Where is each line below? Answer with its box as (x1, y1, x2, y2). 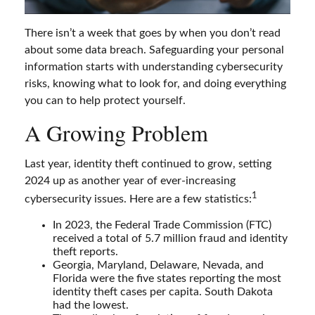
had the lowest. (53, 299, 129, 311)
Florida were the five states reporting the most (53, 272, 281, 284)
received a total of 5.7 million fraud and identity (53, 232, 288, 244)
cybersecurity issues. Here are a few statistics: (25, 193, 252, 205)
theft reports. (53, 245, 118, 257)
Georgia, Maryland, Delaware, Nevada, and (53, 259, 264, 271)
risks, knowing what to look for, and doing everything (25, 77, 286, 89)
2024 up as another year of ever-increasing (25, 174, 236, 186)
